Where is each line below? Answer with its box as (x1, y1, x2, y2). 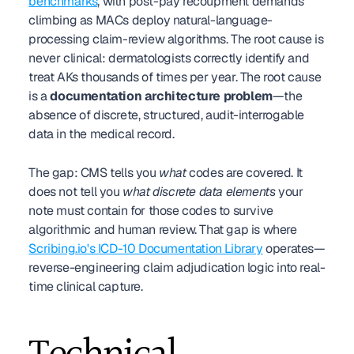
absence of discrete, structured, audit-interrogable (28, 107, 304, 123)
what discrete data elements (122, 183, 276, 200)
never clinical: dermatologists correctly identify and (28, 50, 310, 66)
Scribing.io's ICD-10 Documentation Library (28, 240, 263, 257)
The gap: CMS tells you (28, 164, 160, 181)
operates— (262, 240, 326, 257)
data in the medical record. (28, 126, 175, 142)
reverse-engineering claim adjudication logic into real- (28, 259, 326, 276)
